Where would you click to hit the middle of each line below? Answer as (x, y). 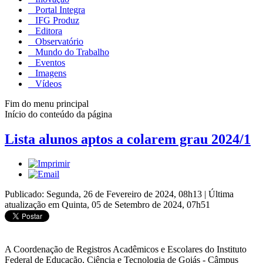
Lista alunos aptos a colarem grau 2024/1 (128, 139)
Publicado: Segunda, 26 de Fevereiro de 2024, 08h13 (104, 194)
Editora (48, 31)
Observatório (58, 41)
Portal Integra (59, 9)
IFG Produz (56, 20)
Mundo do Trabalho (71, 52)
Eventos (49, 62)
